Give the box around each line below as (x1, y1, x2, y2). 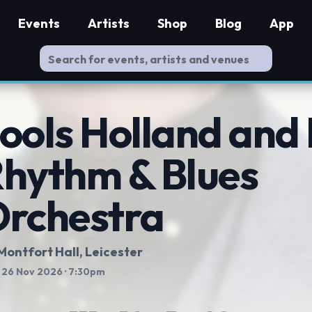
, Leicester (79, 244, 143, 260)
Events (18, 15, 60, 31)
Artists (88, 15, 130, 31)
